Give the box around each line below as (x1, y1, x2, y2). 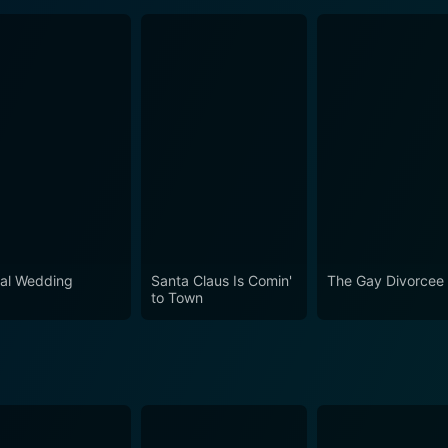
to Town (150, 288, 203, 306)
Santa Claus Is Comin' (150, 271, 292, 289)
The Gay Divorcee (327, 271, 445, 289)
